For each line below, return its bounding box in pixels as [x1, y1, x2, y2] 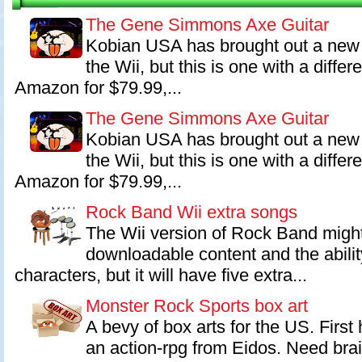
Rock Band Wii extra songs [86, 202, 297, 222]
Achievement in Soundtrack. [15, 31, 158, 44]
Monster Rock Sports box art [86, 296, 308, 316]
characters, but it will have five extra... [15, 265, 307, 285]
